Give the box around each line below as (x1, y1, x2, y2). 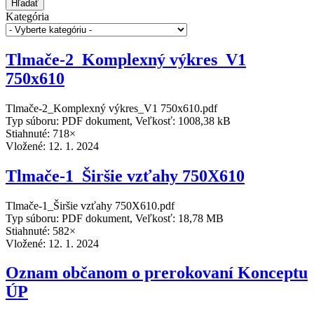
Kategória (6, 10, 49, 22)
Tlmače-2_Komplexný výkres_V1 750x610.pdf (6, 102, 217, 114)
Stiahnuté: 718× (6, 127, 76, 139)
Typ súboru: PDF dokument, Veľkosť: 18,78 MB (6, 212, 224, 224)
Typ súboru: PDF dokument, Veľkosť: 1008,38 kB (6, 114, 231, 127)
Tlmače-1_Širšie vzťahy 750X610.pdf (6, 199, 175, 212)
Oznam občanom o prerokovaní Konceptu (6, 264, 308, 282)
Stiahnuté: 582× (6, 224, 76, 237)
